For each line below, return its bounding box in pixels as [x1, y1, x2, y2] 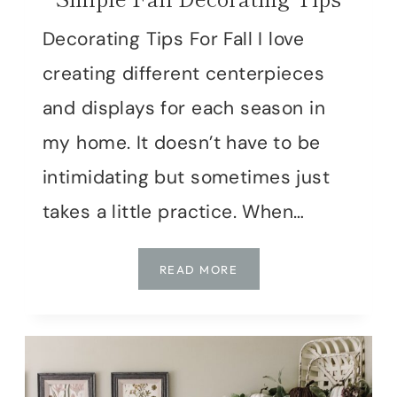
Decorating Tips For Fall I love [43, 27, 305, 52]
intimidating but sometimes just [43, 165, 331, 191]
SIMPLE [237, 261, 284, 276]
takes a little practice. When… [43, 199, 305, 225]
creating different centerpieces [43, 61, 325, 87]
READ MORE [159, 262, 237, 277]
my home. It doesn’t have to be [43, 130, 321, 156]
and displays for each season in [43, 96, 326, 121]
